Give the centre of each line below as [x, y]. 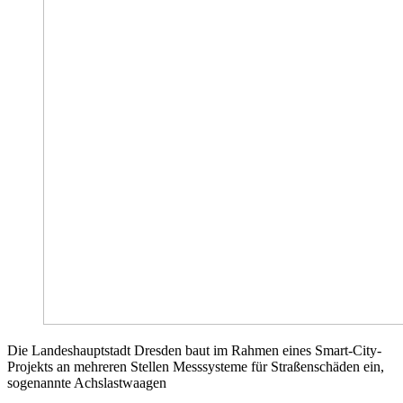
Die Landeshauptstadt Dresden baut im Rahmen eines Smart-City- [194, 351]
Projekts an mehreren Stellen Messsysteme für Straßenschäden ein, [196, 367]
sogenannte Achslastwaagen [87, 383]
